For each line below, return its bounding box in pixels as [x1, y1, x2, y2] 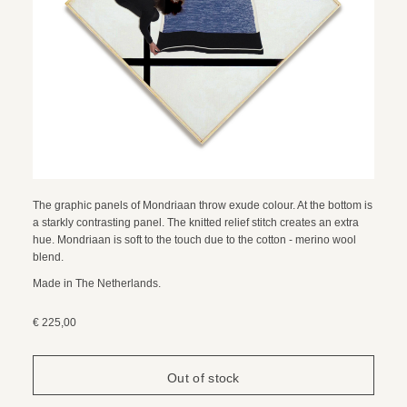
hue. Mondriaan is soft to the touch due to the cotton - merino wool [32, 233, 356, 246]
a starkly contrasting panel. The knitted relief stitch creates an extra [32, 215, 359, 229]
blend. [32, 250, 64, 263]
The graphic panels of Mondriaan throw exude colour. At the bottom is [32, 198, 372, 212]
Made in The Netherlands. [32, 276, 161, 290]
